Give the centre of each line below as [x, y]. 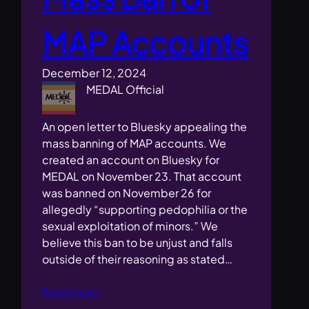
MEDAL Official [126, 90]
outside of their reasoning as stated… [138, 259]
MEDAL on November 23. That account [142, 177]
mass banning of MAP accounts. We [134, 143]
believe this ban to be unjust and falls [138, 243]
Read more [71, 292]
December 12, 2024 [94, 73]
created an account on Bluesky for [131, 160]
